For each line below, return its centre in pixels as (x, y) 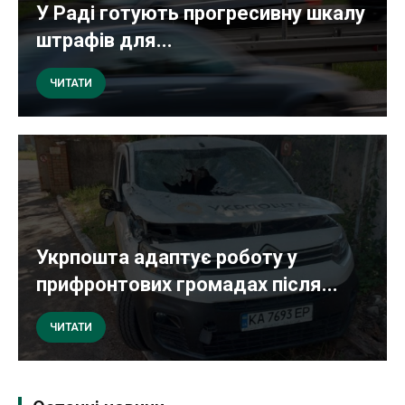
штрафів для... (104, 41)
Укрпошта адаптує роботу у (167, 258)
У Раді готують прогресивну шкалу (201, 14)
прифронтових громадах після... (187, 285)
